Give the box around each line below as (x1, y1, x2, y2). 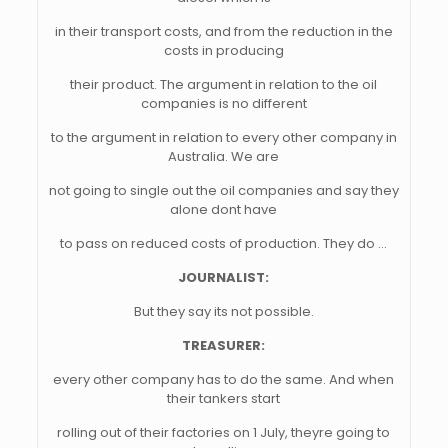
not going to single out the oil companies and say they (48, 181, 399, 200)
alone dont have (170, 200, 278, 219)
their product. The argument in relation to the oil (70, 75, 378, 94)
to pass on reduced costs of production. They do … (60, 234, 388, 253)
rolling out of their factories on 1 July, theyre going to (57, 423, 391, 442)
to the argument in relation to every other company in (50, 128, 397, 147)
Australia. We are (168, 147, 280, 166)
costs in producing (163, 41, 284, 60)
